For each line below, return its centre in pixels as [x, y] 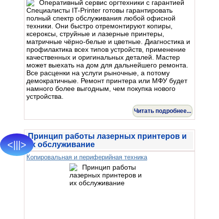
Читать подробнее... [163, 111]
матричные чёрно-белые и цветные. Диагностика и [108, 41]
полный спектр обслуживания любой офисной [101, 18]
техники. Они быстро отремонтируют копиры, [99, 26]
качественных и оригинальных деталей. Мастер [103, 57]
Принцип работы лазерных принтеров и [107, 136]
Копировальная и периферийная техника [87, 157]
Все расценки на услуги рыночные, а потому [98, 73]
